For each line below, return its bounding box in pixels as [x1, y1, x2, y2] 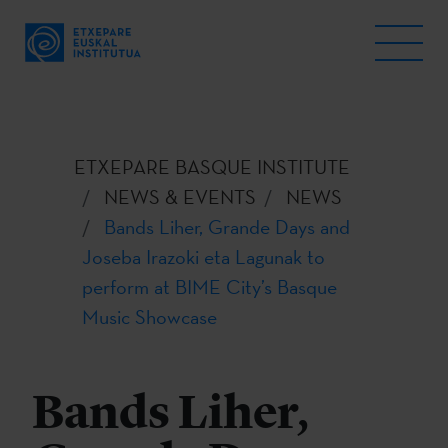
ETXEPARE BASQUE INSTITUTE [74, 154, 350, 180]
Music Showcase [82, 304, 217, 330]
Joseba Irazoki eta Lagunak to [82, 244, 325, 270]
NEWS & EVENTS [104, 184, 256, 210]
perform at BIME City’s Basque [82, 274, 337, 300]
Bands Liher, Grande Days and [104, 214, 350, 240]
